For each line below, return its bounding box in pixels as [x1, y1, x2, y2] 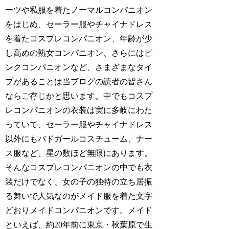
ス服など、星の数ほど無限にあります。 [5, 148, 153, 157]
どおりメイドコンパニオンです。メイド [5, 205, 153, 215]
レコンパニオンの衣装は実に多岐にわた [5, 105, 153, 114]
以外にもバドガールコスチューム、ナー [5, 134, 153, 143]
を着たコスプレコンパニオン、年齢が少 [5, 34, 153, 43]
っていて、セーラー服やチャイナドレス [5, 120, 153, 129]
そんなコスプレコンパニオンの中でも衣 [5, 163, 153, 172]
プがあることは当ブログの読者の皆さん [5, 77, 153, 86]
